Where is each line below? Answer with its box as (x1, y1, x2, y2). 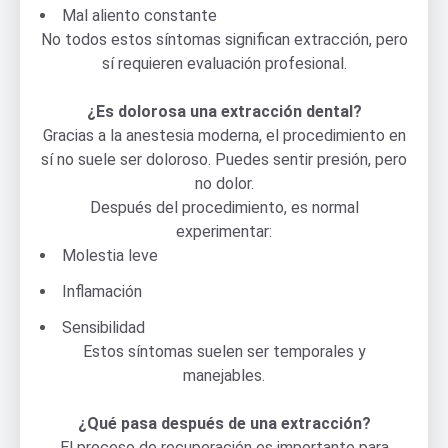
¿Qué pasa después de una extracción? (77, 413, 371, 433)
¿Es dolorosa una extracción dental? (86, 101, 362, 121)
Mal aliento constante (62, 5, 217, 25)
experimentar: (176, 221, 272, 241)
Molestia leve (62, 245, 158, 265)
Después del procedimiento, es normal (89, 197, 359, 217)
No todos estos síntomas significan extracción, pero (40, 29, 408, 49)
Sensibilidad (62, 317, 145, 337)
